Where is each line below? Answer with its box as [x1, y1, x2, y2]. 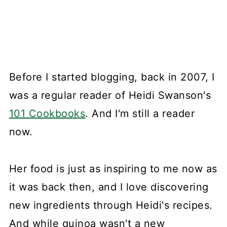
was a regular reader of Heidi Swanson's [9, 89, 211, 102]
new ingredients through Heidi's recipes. [9, 199, 213, 212]
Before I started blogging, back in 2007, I [9, 71, 215, 84]
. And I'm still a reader [85, 107, 195, 120]
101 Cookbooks [9, 107, 86, 120]
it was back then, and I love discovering [9, 181, 209, 194]
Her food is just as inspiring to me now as [9, 163, 217, 175]
